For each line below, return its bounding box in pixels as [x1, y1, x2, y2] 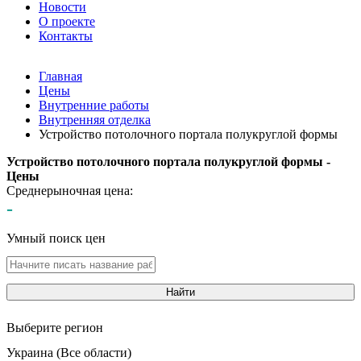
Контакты [39, 29, 93, 43]
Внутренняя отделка [39, 113, 151, 127]
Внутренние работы [39, 98, 149, 112]
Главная [39, 69, 82, 83]
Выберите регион [6, 321, 103, 334]
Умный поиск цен [6, 231, 106, 245]
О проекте [39, 15, 95, 28]
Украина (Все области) [6, 346, 131, 359]
